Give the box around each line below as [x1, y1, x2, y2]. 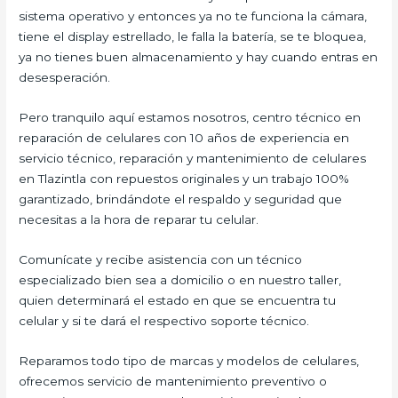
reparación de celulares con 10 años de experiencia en [19, 130, 350, 145]
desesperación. [19, 69, 111, 84]
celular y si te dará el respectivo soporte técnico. [19, 313, 310, 328]
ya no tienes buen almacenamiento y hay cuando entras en [19, 49, 378, 64]
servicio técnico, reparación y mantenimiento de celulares [19, 150, 367, 165]
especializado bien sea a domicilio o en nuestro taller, [19, 272, 342, 287]
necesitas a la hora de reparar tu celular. [19, 211, 259, 227]
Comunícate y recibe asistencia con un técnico [19, 251, 303, 267]
